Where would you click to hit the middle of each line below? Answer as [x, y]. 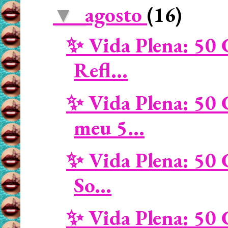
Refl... [101, 70]
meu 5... [109, 127]
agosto [116, 15]
